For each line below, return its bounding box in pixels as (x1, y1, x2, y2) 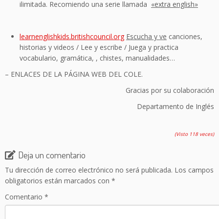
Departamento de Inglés (129, 101, 214, 111)
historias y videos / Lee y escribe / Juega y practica (20, 42, 178, 52)
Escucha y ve (126, 31, 167, 41)
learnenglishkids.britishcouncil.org (20, 31, 124, 41)
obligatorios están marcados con (5, 175, 111, 185)
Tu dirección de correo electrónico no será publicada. (5, 165, 173, 175)
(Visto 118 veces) (175, 130, 214, 137)
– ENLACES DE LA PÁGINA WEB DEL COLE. (5, 69, 143, 79)
